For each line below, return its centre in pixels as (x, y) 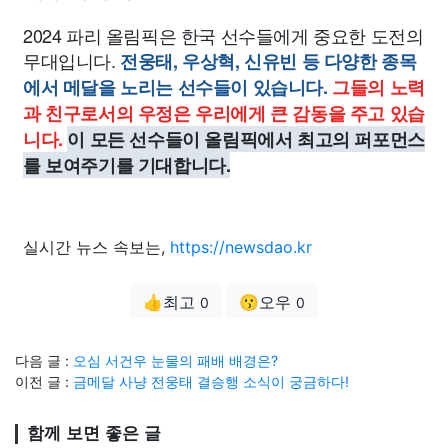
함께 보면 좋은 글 (94, 433)
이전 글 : (44, 381)
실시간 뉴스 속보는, (96, 247)
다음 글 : (44, 360)
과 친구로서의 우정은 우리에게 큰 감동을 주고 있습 (224, 113)
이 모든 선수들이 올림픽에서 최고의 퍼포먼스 (246, 139)
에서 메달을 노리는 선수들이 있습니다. (175, 87)
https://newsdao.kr (241, 247)
